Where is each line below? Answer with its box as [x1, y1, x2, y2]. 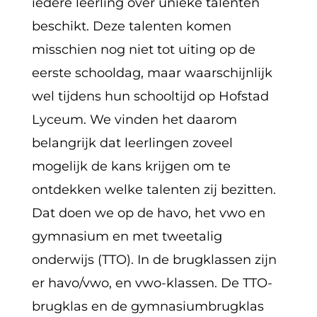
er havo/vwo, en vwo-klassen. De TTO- [31, 275, 272, 291]
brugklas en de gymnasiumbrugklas [31, 298, 264, 314]
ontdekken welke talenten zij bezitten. [31, 181, 276, 197]
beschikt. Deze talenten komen [31, 18, 231, 34]
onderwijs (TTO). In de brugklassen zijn [31, 251, 277, 267]
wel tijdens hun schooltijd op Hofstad [31, 88, 269, 104]
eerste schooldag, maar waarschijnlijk [31, 64, 272, 81]
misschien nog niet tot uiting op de [31, 41, 255, 57]
